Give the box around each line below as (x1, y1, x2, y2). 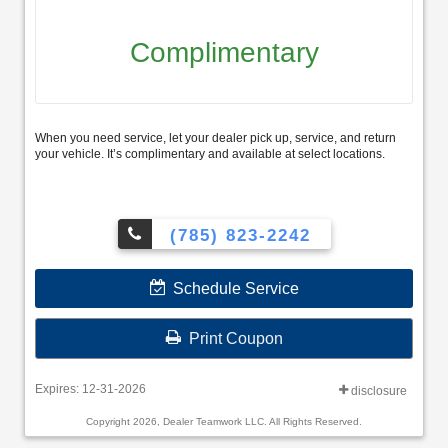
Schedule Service (164, 279, 299, 297)
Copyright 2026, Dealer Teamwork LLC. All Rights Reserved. (86, 415, 362, 427)
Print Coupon (180, 329, 283, 347)
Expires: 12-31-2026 (35, 381, 146, 396)
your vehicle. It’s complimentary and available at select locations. (35, 146, 385, 161)
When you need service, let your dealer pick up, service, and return (35, 130, 396, 145)
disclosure (348, 383, 407, 398)
